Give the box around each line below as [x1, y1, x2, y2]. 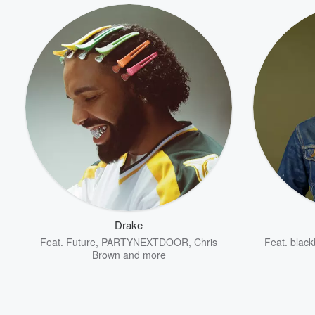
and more [120, 247, 166, 262]
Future [66, 235, 96, 249]
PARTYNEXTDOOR [101, 235, 188, 249]
